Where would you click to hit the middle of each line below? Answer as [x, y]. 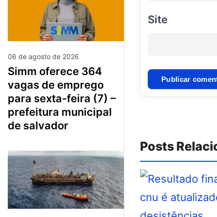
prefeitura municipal [60, 112]
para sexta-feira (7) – [62, 98]
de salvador [38, 125]
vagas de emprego [56, 85]
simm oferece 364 [11, 71]
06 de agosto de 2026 [43, 56]
